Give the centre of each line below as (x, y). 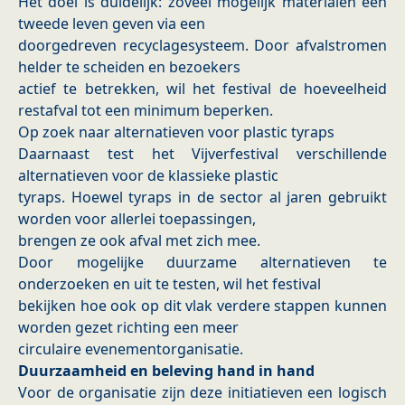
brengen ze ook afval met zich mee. (139, 241)
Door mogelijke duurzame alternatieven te (202, 263)
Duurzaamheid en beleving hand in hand (166, 371)
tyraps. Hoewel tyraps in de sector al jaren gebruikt (202, 198)
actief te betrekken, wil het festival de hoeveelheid (202, 89)
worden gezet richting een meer (128, 328)
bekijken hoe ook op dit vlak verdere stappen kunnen (202, 306)
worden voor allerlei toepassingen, (137, 219)
